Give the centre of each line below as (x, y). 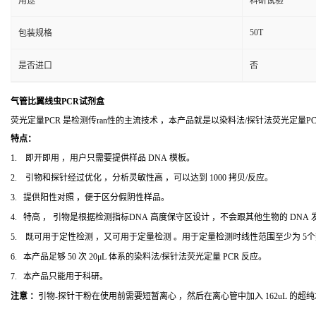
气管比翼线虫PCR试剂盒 (57, 102)
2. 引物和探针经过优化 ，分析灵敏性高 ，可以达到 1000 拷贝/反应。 (142, 178)
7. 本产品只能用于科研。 (59, 276)
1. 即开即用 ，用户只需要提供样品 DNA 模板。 (103, 158)
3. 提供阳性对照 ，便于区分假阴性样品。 (90, 197)
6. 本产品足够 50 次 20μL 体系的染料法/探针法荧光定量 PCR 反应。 (139, 257)
